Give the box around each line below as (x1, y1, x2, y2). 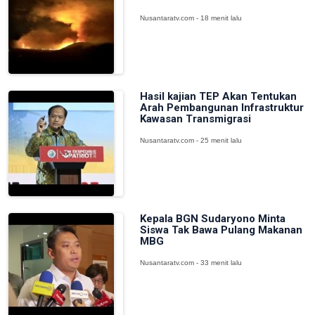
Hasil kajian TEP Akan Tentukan (139, 90, 297, 103)
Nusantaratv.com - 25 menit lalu (139, 136, 242, 144)
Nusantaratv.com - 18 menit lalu (139, 14, 242, 22)
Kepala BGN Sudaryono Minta (139, 212, 285, 225)
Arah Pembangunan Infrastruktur (139, 101, 304, 114)
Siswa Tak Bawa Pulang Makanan (139, 224, 302, 236)
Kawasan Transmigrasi (139, 112, 251, 125)
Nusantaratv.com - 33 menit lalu (139, 259, 242, 266)
